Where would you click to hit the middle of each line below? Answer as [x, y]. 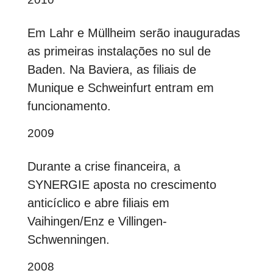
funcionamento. [69, 106]
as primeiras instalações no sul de [119, 51]
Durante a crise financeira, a [104, 167]
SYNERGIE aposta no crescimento [122, 185]
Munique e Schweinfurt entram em [120, 88]
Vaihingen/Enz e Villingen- [97, 222]
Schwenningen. [68, 240]
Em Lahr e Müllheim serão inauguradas [133, 33]
